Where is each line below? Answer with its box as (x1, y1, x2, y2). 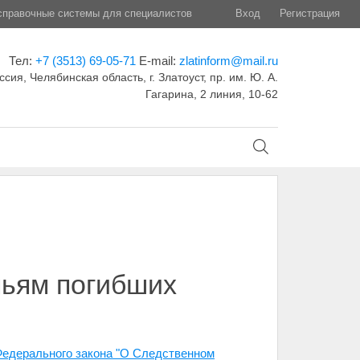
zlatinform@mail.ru (178, 54, 278, 67)
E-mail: (138, 54, 179, 67)
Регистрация (280, 7, 340, 19)
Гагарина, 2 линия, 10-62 (145, 88, 278, 100)
